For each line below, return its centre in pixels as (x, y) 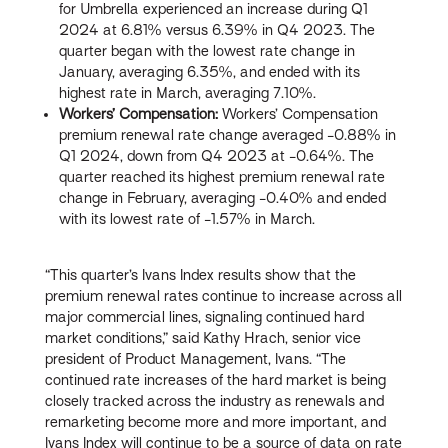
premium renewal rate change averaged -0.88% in (228, 134)
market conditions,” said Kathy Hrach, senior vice (203, 337)
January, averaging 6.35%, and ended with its (210, 71)
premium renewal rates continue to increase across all (224, 295)
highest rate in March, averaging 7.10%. (188, 92)
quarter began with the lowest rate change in (207, 50)
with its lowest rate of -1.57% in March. (229, 218)
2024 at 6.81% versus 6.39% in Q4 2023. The (217, 29)
